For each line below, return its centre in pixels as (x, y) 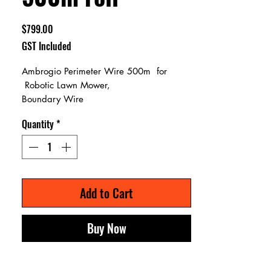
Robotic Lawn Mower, (66, 85)
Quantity (38, 124)
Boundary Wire (53, 99)
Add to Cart (106, 193)
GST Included (47, 46)
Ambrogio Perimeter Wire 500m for (94, 71)
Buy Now (106, 228)
